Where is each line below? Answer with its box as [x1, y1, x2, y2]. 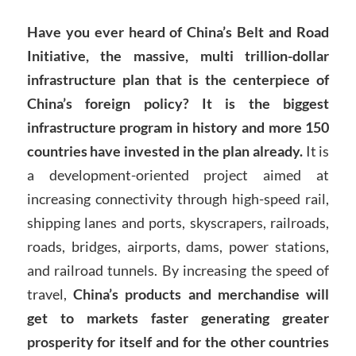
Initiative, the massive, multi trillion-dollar [26, 46, 330, 64]
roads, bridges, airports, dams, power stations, [26, 237, 330, 255]
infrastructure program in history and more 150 [26, 118, 330, 136]
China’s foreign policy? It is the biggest [26, 94, 330, 112]
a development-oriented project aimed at [26, 165, 330, 184]
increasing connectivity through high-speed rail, [26, 189, 330, 207]
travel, [26, 284, 73, 303]
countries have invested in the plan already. [26, 141, 306, 160]
